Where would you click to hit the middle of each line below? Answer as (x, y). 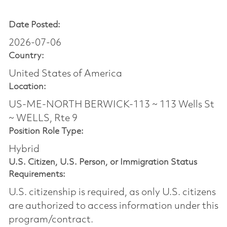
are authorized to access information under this (113, 206)
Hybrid (24, 149)
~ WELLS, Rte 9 (43, 118)
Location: (27, 87)
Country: (26, 56)
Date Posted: (34, 25)
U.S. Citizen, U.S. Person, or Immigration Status (103, 162)
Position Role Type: (46, 131)
